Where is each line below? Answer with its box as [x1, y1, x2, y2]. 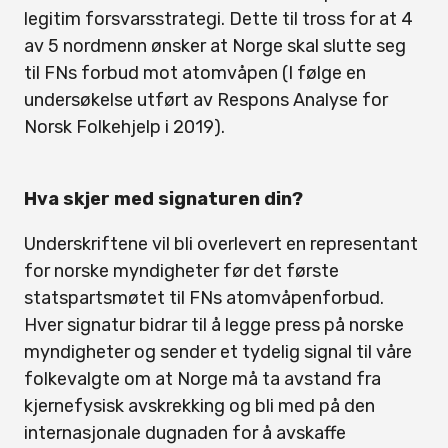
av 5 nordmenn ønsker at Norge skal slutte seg [24, 35, 406, 57]
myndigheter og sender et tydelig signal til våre [24, 341, 412, 363]
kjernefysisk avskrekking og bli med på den [24, 395, 375, 417]
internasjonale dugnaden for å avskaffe [24, 422, 346, 444]
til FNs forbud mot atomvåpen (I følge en [24, 62, 366, 84]
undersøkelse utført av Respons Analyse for [24, 89, 388, 111]
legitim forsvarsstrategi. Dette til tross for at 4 [24, 8, 413, 30]
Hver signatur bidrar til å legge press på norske [24, 314, 404, 336]
